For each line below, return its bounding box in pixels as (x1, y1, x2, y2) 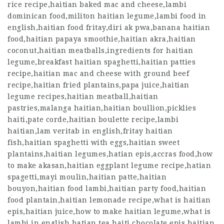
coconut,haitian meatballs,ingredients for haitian (7, 46, 193, 54)
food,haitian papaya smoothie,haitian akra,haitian (7, 35, 196, 43)
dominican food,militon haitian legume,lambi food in (7, 12, 206, 20)
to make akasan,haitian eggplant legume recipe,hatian (7, 161, 211, 169)
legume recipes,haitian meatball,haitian (7, 92, 158, 100)
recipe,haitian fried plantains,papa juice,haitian (7, 81, 189, 89)
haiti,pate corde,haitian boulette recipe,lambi (7, 115, 178, 123)
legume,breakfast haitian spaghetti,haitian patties (7, 58, 195, 66)
